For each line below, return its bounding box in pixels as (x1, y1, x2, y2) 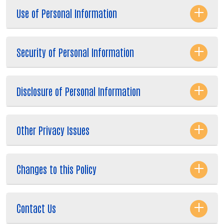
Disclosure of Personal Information (16, 84, 140, 97)
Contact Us (16, 201, 56, 214)
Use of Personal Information (16, 6, 117, 19)
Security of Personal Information (16, 45, 134, 58)
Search (91, 162, 117, 178)
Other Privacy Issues (16, 123, 89, 136)
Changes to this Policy (16, 162, 96, 175)
